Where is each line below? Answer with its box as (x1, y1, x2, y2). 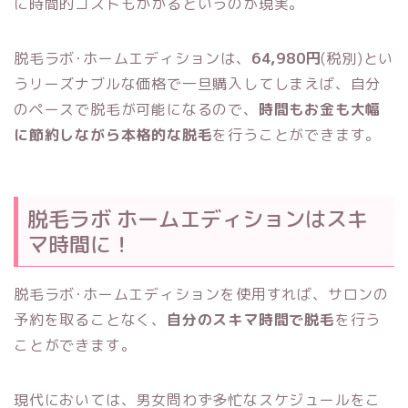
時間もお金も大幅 (258, 98, 382, 119)
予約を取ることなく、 (14, 310, 167, 331)
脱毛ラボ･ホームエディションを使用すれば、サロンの (14, 284, 389, 305)
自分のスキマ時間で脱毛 (167, 310, 335, 331)
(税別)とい (321, 47, 394, 68)
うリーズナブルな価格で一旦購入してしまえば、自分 (14, 73, 382, 94)
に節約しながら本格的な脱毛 (14, 124, 213, 145)
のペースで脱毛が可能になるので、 (14, 98, 259, 119)
